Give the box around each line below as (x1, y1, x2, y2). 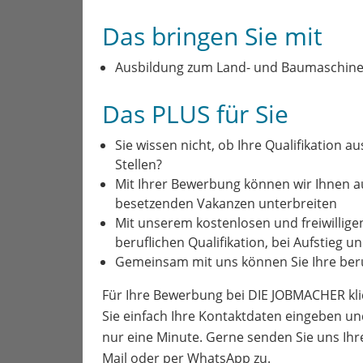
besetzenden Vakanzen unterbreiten (115, 194, 337, 212)
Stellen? (115, 156, 162, 173)
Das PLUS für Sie (102, 97, 288, 130)
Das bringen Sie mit (102, 19, 322, 53)
